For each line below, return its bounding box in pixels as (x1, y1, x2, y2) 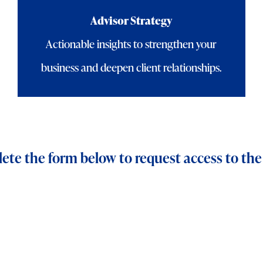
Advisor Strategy (90, 12, 173, 28)
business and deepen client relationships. (41, 59, 222, 75)
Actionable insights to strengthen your (46, 35, 217, 52)
